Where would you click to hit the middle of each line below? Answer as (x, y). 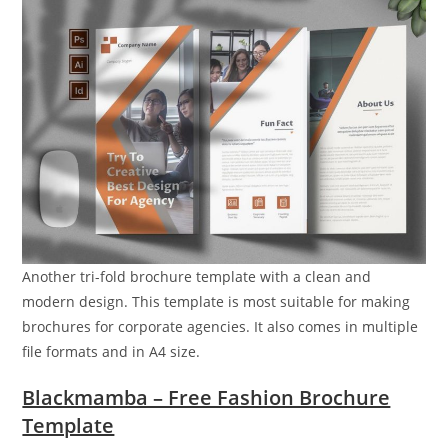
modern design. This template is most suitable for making (216, 302)
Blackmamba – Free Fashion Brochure (206, 398)
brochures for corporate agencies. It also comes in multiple (220, 327)
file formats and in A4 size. (111, 352)
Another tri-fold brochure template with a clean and (197, 277)
